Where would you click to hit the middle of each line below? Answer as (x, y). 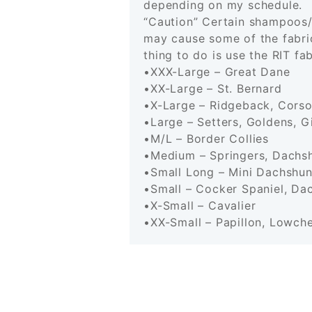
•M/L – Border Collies (206, 139)
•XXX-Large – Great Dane (217, 72)
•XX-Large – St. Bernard (213, 89)
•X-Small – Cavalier (200, 206)
